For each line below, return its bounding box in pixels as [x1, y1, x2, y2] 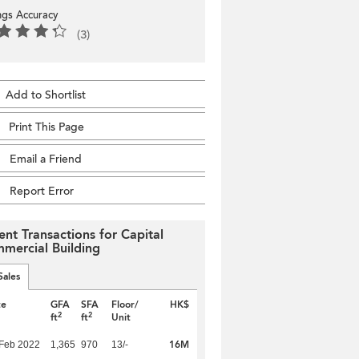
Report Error [10, 184, 74, 200]
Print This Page [9, 119, 84, 135]
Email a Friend [10, 151, 82, 167]
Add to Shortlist [6, 87, 86, 103]
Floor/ [111, 298, 139, 312]
